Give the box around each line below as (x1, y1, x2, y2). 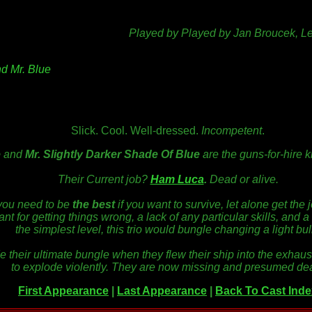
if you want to (115, 198, 185, 211)
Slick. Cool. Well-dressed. (71, 125, 201, 137)
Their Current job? (57, 173, 150, 186)
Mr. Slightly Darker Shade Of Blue (24, 148, 200, 161)
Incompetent (201, 125, 262, 137)
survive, (185, 198, 224, 211)
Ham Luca (150, 173, 204, 186)
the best (72, 198, 115, 211)
